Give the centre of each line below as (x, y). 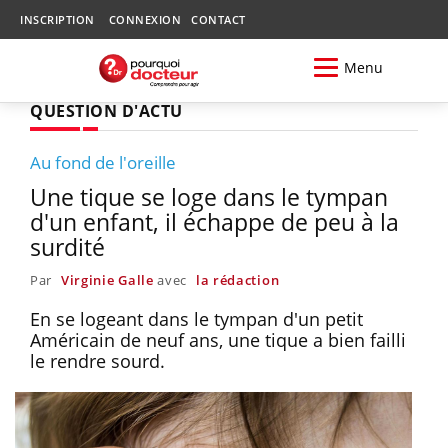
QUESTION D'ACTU (106, 110)
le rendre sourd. (100, 360)
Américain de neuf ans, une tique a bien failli (218, 339)
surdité (67, 246)
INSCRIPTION (57, 19)
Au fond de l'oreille (103, 162)
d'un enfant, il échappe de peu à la (214, 221)
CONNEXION (144, 19)
